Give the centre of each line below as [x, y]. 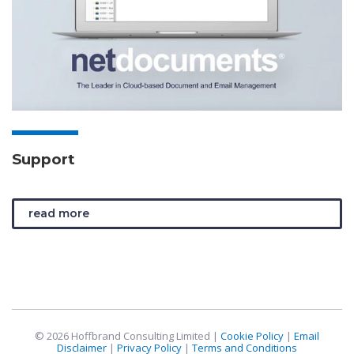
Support [43, 159]
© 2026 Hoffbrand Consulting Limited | [128, 335]
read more [59, 213]
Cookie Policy [252, 335]
